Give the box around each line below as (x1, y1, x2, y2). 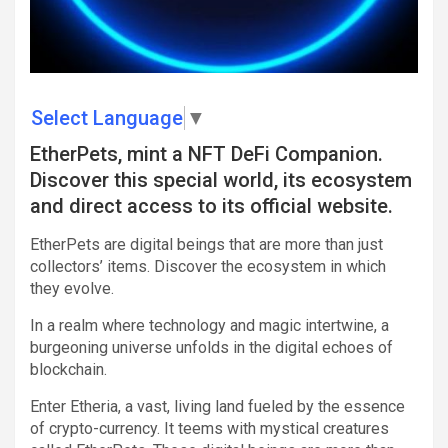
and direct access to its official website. (30, 193, 393, 218)
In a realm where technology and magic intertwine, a (30, 315, 389, 335)
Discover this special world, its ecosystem (30, 167, 412, 192)
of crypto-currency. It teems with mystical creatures (30, 418, 389, 438)
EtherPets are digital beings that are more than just (30, 234, 383, 254)
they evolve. (30, 278, 114, 298)
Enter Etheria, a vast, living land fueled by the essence (30, 396, 405, 416)
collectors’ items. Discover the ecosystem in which (30, 256, 386, 276)
